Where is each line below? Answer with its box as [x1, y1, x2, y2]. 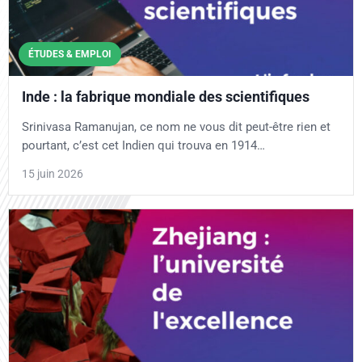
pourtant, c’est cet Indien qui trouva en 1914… [22, 137, 265, 153]
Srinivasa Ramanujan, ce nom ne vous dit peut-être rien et [22, 119, 330, 134]
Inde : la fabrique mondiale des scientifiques [22, 87, 309, 105]
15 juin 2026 [22, 166, 83, 180]
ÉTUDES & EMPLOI [28, 48, 112, 60]
